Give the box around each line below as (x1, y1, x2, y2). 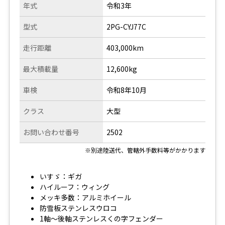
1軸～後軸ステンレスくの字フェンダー (39, 213, 163, 224)
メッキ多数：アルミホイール (39, 192, 131, 203)
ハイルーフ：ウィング (39, 182, 109, 192)
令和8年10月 (106, 85, 147, 95)
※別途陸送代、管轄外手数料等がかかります (85, 146, 206, 155)
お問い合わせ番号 (23, 127, 79, 138)
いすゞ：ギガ (39, 171, 82, 182)
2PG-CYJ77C (106, 22, 147, 32)
